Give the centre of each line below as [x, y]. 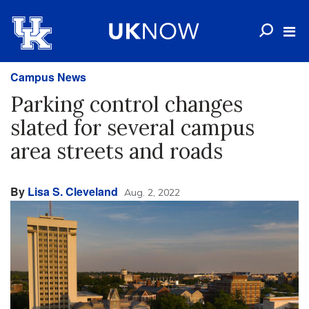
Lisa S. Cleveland [73, 191]
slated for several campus [132, 128]
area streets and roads [117, 151]
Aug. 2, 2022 [152, 192]
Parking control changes [127, 104]
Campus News [48, 77]
